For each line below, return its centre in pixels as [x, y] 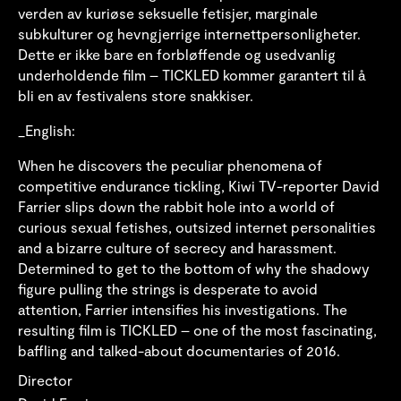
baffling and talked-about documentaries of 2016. [179, 350]
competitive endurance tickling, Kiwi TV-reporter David [199, 185]
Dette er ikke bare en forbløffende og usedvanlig [177, 54]
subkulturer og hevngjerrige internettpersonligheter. [189, 33]
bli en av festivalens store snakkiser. [136, 95]
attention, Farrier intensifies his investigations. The [183, 309]
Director [45, 380]
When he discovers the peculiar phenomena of [170, 165]
